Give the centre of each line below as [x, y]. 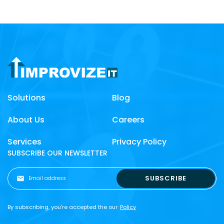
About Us [26, 119]
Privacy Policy [139, 141]
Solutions [26, 97]
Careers [128, 119]
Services [24, 141]
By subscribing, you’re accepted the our [62, 207]
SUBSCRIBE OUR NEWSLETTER [57, 153]
